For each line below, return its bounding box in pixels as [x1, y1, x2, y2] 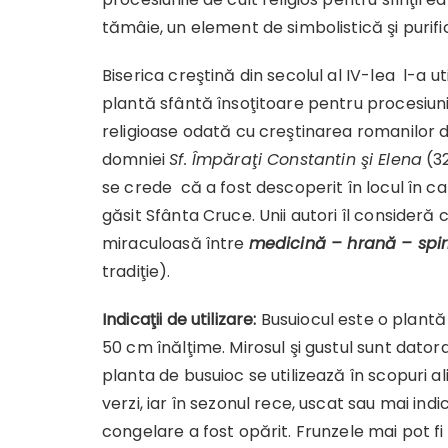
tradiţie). [102, 259, 171, 283]
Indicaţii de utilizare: [102, 307, 257, 331]
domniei [102, 147, 170, 171]
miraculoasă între [102, 231, 249, 255]
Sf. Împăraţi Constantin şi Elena [169, 147, 423, 171]
